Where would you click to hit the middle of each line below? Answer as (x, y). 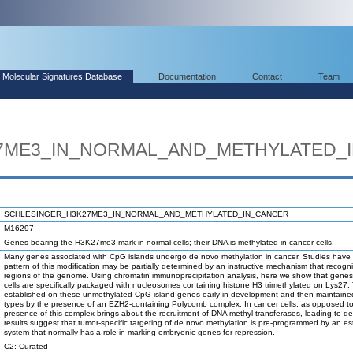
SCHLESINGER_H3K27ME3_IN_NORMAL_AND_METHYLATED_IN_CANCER (146, 214)
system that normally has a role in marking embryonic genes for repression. (139, 332)
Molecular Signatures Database (62, 76)
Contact (267, 76)
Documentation (187, 76)
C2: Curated (26, 346)
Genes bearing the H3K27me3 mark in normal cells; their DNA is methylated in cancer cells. (169, 242)
